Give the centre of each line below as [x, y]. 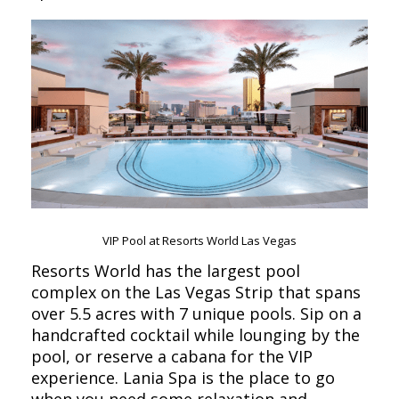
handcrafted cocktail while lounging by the [195, 335]
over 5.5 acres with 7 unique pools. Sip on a [196, 314]
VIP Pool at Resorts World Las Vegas [199, 241]
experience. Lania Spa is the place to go [183, 378]
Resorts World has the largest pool [166, 271]
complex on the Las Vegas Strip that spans [196, 293]
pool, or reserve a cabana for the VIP [172, 357]
